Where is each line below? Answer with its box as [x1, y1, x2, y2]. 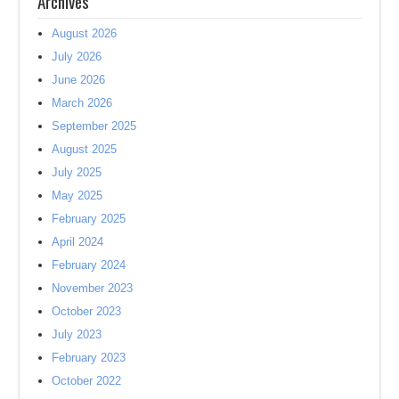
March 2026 [52, 95, 113, 110]
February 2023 [52, 350, 126, 364]
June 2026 [52, 72, 106, 86]
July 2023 [52, 327, 102, 341]
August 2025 [52, 142, 118, 156]
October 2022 [52, 373, 122, 387]
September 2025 [52, 118, 137, 133]
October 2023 [52, 304, 122, 318]
